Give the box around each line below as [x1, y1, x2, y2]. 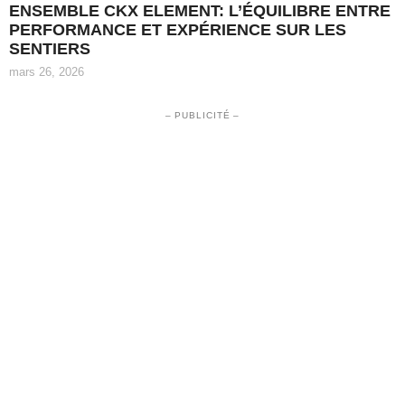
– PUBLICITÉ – [165, 109, 240, 120]
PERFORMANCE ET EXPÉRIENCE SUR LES [9, 20, 346, 39]
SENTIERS [9, 39, 90, 58]
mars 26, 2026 [9, 64, 84, 79]
